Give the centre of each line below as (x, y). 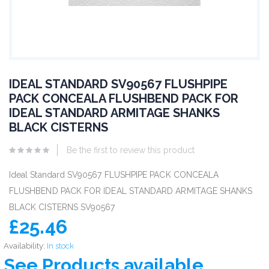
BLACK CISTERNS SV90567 (62, 207)
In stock (60, 246)
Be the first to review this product (131, 150)
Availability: (24, 246)
